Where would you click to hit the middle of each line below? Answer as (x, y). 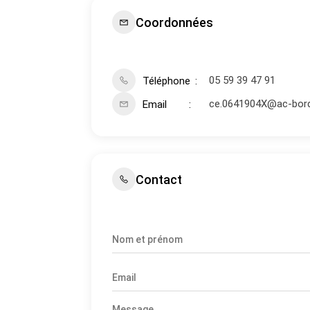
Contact (159, 179)
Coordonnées (174, 22)
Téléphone (166, 81)
